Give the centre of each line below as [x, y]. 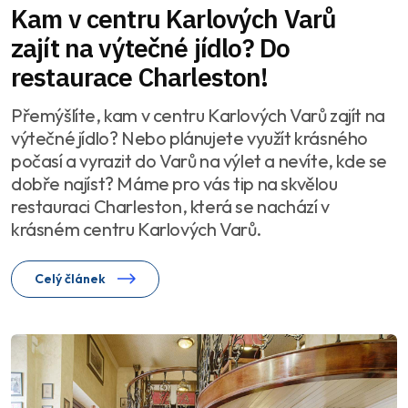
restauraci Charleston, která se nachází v [170, 207]
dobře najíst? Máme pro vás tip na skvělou [174, 184]
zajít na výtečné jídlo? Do [151, 48]
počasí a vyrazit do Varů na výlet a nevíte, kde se [199, 161]
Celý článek [71, 279]
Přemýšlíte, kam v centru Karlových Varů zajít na [198, 116]
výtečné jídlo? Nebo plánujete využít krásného [189, 138]
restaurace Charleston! [140, 77]
